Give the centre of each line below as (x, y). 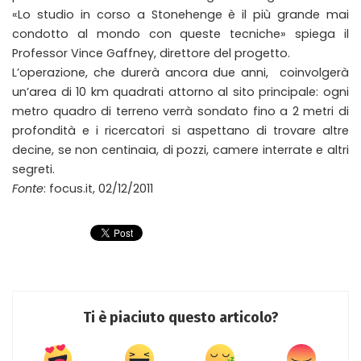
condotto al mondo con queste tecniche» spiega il (180, 34)
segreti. (33, 170)
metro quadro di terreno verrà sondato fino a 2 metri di (180, 112)
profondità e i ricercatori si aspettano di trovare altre (180, 131)
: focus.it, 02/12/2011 (98, 189)
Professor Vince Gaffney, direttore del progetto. (151, 54)
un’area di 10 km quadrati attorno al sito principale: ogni (180, 92)
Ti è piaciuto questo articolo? (180, 318)
